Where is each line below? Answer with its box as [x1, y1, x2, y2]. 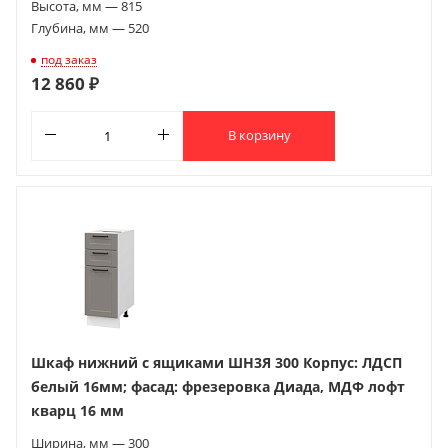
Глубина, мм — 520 [31, 18, 149, 37]
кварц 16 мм [31, 400, 124, 420]
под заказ [41, 50, 97, 68]
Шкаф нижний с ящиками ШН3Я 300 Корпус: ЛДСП [31, 352, 402, 372]
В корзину [227, 126, 291, 145]
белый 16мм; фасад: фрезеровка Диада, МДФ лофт [31, 376, 405, 396]
